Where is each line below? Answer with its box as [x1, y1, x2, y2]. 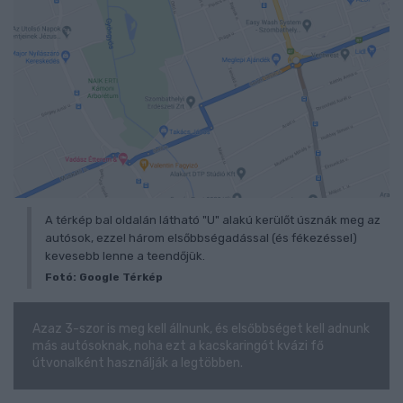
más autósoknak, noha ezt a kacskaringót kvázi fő [31, 338, 324, 354]
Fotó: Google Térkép [45, 271, 163, 284]
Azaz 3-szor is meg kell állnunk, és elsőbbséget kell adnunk [31, 321, 370, 337]
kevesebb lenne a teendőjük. [45, 249, 205, 264]
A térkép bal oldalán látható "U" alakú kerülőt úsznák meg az [45, 213, 381, 228]
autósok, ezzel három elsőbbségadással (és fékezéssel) [45, 231, 357, 246]
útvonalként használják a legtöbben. [31, 355, 243, 372]
